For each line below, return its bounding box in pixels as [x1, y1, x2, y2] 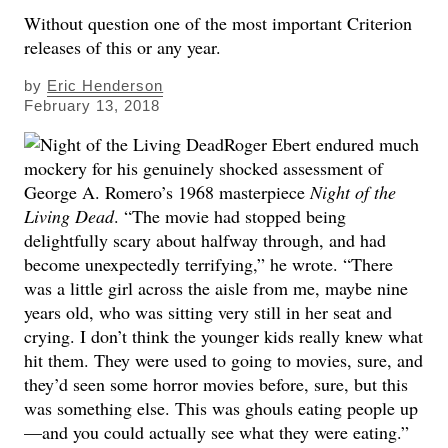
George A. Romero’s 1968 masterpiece [24, 179, 311, 204]
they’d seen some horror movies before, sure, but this [24, 371, 409, 396]
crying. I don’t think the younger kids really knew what [24, 323, 424, 348]
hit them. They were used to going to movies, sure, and [24, 347, 424, 372]
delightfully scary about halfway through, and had [24, 227, 387, 252]
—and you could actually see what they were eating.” [24, 419, 410, 444]
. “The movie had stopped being [114, 203, 347, 228]
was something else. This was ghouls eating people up [24, 395, 419, 420]
